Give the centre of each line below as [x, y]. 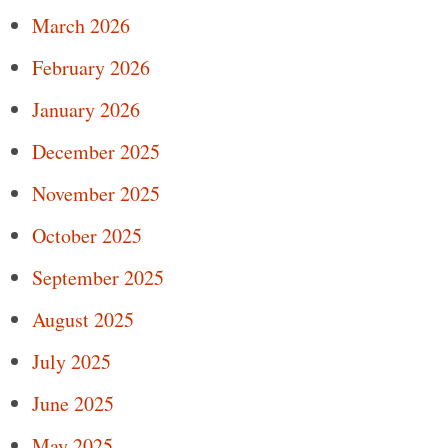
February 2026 [91, 68]
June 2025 [73, 404]
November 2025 [96, 194]
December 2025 [96, 152]
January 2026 [86, 110]
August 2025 [83, 320]
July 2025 [71, 362]
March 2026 [81, 26]
